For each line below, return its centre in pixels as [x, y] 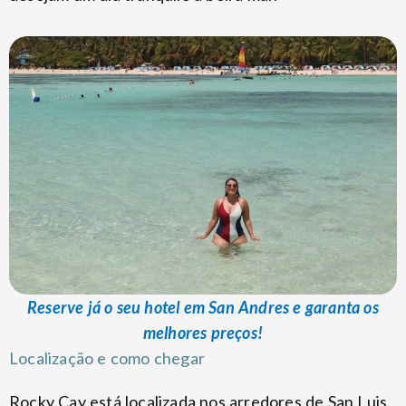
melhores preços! [203, 332]
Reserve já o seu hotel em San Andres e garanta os [203, 307]
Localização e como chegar [107, 358]
